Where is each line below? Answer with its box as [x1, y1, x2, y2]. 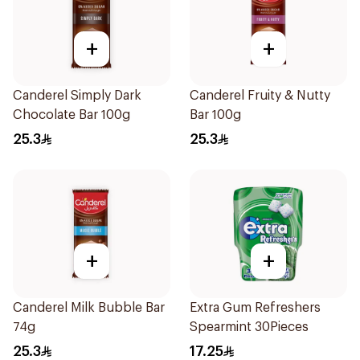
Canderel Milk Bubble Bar [13, 301, 165, 314]
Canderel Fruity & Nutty [190, 89, 330, 102]
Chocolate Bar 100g [13, 108, 130, 121]
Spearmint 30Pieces [190, 321, 309, 333]
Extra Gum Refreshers [190, 301, 321, 314]
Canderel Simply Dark [13, 89, 141, 102]
